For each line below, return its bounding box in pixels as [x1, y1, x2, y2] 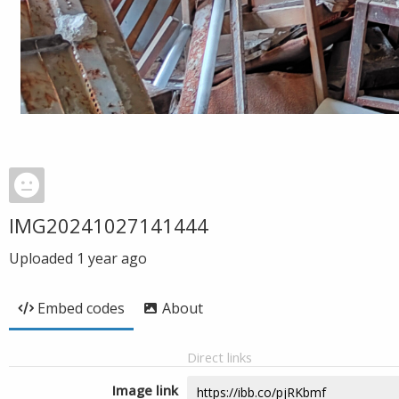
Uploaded [9, 248, 77, 268]
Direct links [187, 348, 252, 366]
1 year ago [77, 248, 147, 268]
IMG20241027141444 [9, 212, 208, 239]
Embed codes [37, 298, 125, 318]
